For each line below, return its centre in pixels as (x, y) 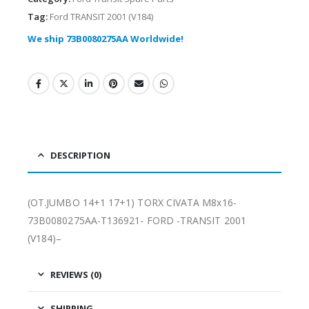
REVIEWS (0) (76, 275)
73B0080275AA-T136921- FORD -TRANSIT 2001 (137, 221)
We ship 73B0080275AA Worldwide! (106, 38)
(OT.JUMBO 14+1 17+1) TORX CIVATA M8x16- (132, 203)
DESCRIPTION (80, 156)
